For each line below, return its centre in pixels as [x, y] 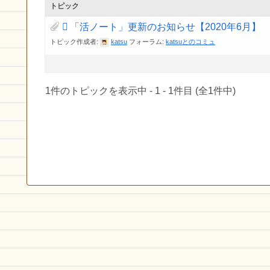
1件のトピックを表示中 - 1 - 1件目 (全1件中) [140, 90]
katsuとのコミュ [190, 41]
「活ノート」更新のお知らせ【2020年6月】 [165, 27]
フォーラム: [147, 41]
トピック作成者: [75, 41]
